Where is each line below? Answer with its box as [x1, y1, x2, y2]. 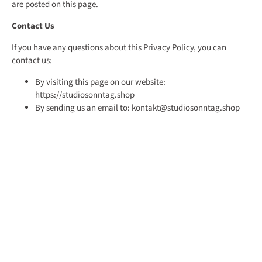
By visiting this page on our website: [35, 76, 166, 89]
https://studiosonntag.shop [35, 89, 135, 102]
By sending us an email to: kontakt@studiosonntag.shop [35, 102, 240, 115]
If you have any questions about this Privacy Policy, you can [12, 42, 226, 54]
